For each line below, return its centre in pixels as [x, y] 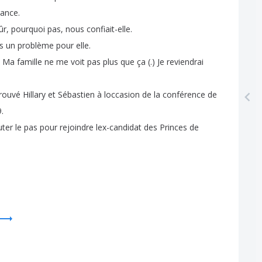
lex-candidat [119, 127]
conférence [184, 95]
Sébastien [76, 95]
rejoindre [77, 127]
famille [30, 62]
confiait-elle [108, 29]
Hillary [34, 95]
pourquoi [28, 29]
